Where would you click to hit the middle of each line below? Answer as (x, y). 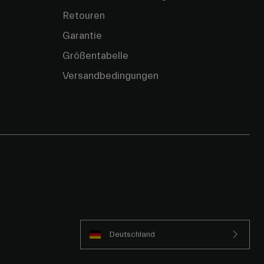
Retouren (84, 16)
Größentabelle (95, 56)
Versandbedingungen (110, 76)
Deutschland (132, 234)
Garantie (82, 36)
